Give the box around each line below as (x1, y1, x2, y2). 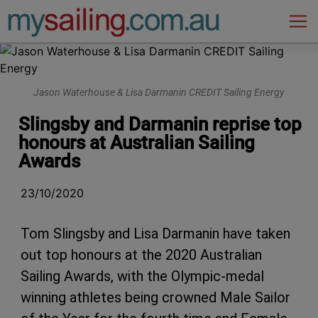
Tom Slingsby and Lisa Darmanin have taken (21, 225, 290, 243)
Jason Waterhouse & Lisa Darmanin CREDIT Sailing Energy (33, 86, 285, 99)
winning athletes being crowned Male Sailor (21, 289, 290, 307)
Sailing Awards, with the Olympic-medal (21, 268, 264, 285)
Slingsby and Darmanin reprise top (18, 114, 302, 136)
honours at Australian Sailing (18, 132, 255, 154)
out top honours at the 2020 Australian (21, 246, 262, 264)
